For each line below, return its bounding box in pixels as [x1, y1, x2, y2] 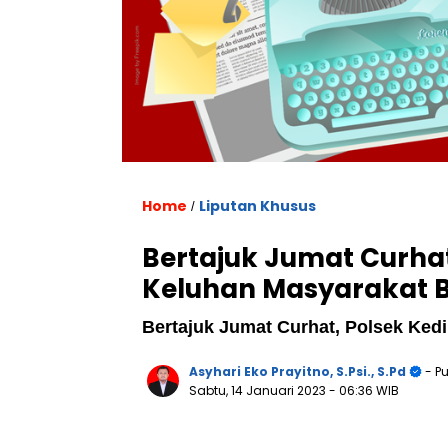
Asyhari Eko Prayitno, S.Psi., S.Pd [189, 363, 406, 381]
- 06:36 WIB [329, 382, 399, 400]
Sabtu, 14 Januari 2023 [189, 382, 329, 400]
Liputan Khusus [199, 196, 316, 217]
